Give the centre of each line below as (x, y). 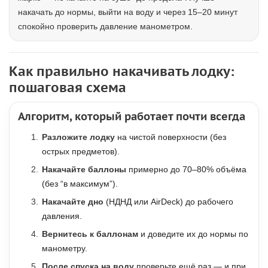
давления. (62, 216)
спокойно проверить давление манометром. (105, 26)
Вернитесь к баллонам (90, 234)
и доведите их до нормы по (193, 234)
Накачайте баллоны (84, 169)
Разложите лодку (78, 137)
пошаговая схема (68, 87)
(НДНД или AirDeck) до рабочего (168, 202)
